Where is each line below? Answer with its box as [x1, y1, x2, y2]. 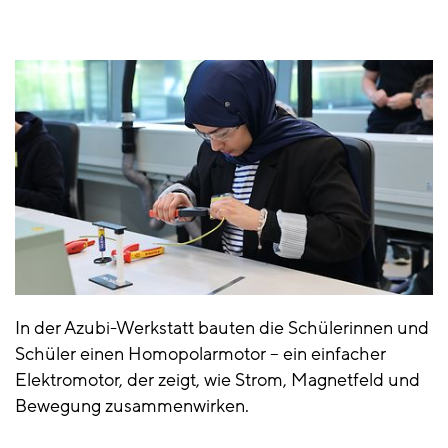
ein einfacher [279, 341, 386, 366]
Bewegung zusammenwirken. [15, 393, 249, 418]
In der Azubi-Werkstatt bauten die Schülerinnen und [15, 315, 429, 340]
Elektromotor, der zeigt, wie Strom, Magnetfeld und [15, 367, 420, 392]
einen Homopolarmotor [80, 341, 270, 366]
